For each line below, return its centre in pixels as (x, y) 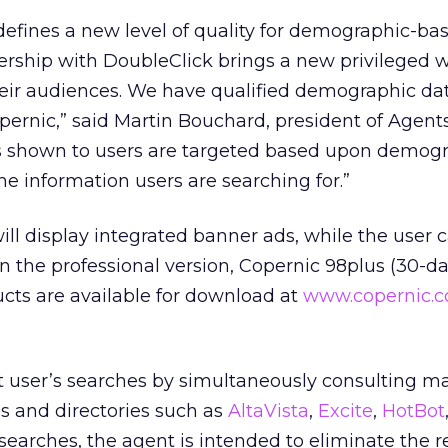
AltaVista (268, 411)
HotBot (413, 411)
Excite (345, 411)
